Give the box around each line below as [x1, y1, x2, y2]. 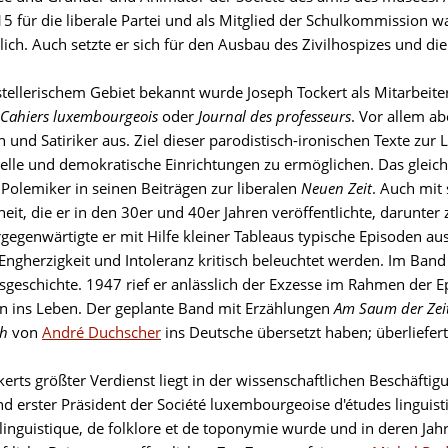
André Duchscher [42, 322, 161, 342]
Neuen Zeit [301, 178, 372, 198]
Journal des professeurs [198, 106, 351, 126]
